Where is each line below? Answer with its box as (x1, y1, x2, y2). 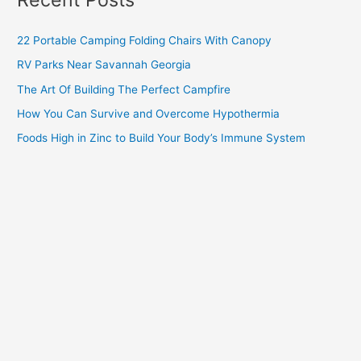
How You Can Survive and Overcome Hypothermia (17, 106, 280, 120)
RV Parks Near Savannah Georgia (17, 58, 192, 72)
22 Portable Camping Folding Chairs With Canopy (17, 34, 272, 48)
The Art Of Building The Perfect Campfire (17, 82, 231, 96)
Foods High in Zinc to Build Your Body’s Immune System (17, 131, 306, 145)
